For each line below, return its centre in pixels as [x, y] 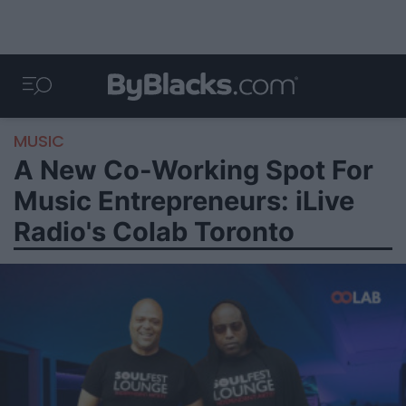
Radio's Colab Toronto [154, 232]
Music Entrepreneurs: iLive [184, 201]
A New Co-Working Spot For [193, 170]
